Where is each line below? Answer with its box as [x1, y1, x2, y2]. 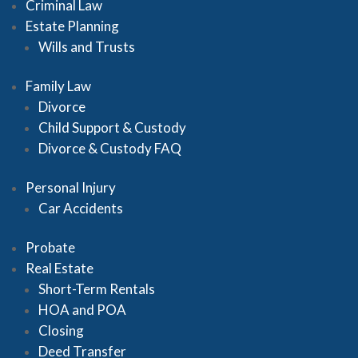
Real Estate [26, 260, 93, 276]
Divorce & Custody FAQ [38, 140, 181, 157]
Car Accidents [38, 200, 123, 217]
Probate [26, 239, 75, 256]
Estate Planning [26, 18, 119, 34]
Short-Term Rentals [38, 280, 155, 297]
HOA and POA [38, 301, 126, 318]
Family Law [26, 78, 91, 94]
